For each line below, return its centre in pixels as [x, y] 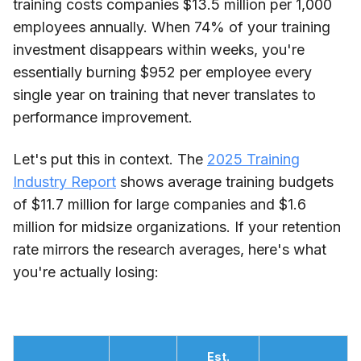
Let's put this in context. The [110, 159]
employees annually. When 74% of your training [172, 27]
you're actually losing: [86, 272]
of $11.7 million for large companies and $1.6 [160, 204]
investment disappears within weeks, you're [159, 49]
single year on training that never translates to [164, 94]
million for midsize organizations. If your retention [177, 226]
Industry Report [64, 181]
